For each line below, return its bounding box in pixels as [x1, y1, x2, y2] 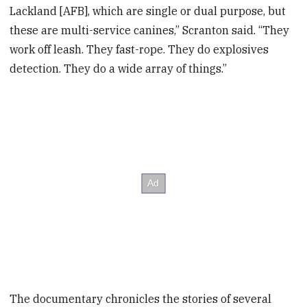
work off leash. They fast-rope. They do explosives [10, 42, 269, 57]
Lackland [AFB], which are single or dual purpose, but [10, 4, 286, 19]
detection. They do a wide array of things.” [10, 62, 228, 76]
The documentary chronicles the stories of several [10, 291, 272, 306]
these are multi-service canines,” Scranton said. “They [10, 23, 290, 38]
